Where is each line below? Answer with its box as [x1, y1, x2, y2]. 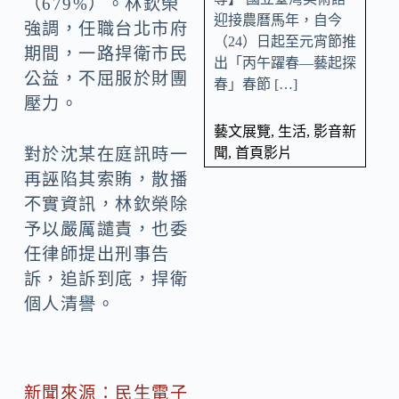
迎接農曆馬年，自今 [213, 12, 342, 28]
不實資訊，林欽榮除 [23, 194, 189, 214]
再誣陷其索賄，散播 [23, 169, 189, 189]
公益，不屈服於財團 [23, 69, 189, 88]
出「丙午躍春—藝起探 [213, 54, 356, 70]
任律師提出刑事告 [23, 244, 170, 264]
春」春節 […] [213, 76, 297, 92]
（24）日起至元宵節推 [213, 33, 356, 49]
